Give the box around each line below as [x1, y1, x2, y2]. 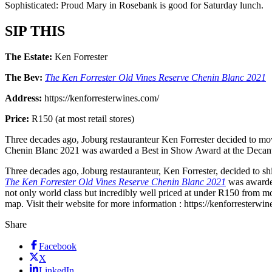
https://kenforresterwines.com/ [42, 92, 159, 103]
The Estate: [5, 51, 52, 62]
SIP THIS [5, 22, 69, 39]
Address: [5, 92, 42, 103]
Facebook [39, 240, 76, 251]
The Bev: [5, 72, 42, 83]
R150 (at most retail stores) [29, 113, 137, 124]
